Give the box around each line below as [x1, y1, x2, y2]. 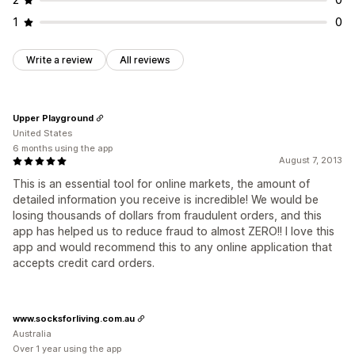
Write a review [26, 54, 93, 67]
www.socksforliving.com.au [13, 312, 135, 324]
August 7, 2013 [279, 155, 342, 166]
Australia [13, 328, 52, 340]
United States [13, 128, 72, 139]
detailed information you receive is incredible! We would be [13, 193, 319, 207]
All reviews [120, 54, 170, 67]
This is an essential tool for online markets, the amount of [13, 177, 310, 191]
